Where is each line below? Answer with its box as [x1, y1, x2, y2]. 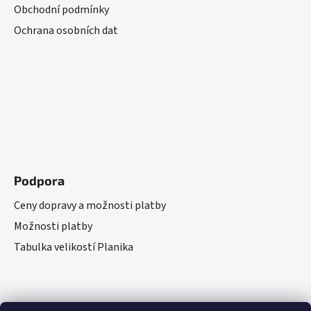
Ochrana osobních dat [14, 23, 118, 39]
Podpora [14, 173, 65, 189]
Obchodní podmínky [14, 2, 109, 18]
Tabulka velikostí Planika [14, 239, 133, 255]
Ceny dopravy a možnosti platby [14, 198, 166, 214]
